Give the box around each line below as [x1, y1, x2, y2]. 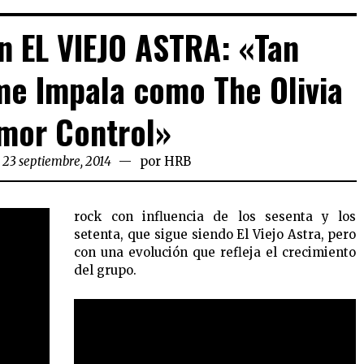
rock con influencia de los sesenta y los [74, 209, 357, 225]
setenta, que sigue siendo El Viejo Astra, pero [74, 227, 357, 243]
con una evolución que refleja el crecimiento [74, 245, 357, 261]
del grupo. [74, 262, 137, 279]
